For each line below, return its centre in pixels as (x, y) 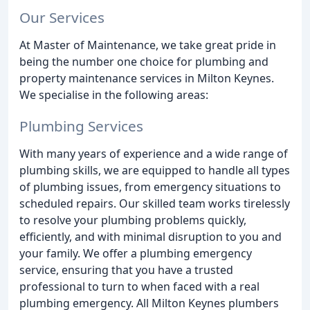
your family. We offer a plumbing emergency (136, 253)
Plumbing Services (81, 126)
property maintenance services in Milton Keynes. (147, 78)
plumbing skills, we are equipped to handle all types (155, 170)
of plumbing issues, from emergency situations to (150, 186)
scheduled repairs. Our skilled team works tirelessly (155, 203)
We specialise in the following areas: (114, 94)
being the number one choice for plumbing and (144, 61)
